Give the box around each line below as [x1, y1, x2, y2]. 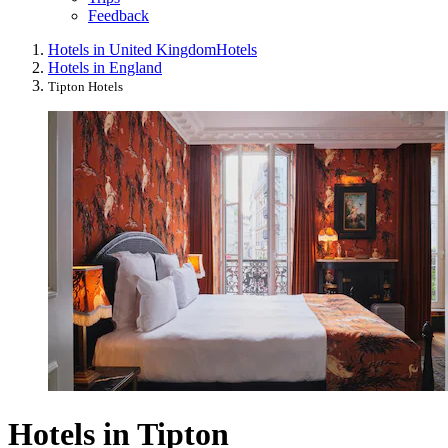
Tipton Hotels [48, 78, 123, 94]
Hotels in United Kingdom [48, 40, 216, 58]
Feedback [88, 6, 149, 24]
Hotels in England [48, 58, 162, 76]
